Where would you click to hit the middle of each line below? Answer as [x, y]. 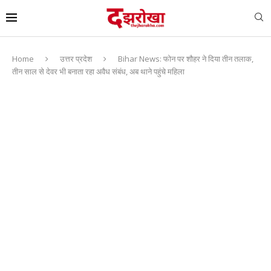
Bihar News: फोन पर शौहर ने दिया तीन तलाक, [186, 58]
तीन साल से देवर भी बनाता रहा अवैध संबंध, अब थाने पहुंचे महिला [98, 71]
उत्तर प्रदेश [76, 58]
